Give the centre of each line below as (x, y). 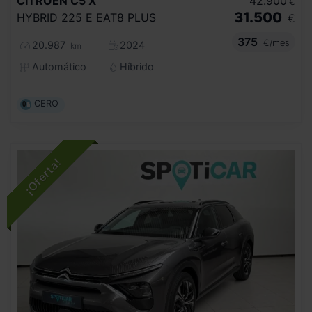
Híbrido (136, 66)
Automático (57, 66)
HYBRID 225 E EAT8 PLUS (86, 17)
